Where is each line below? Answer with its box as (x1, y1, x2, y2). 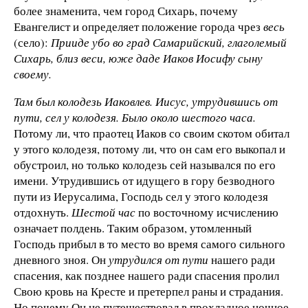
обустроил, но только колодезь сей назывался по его (14, 157, 276, 173)
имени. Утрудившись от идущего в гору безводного (14, 173, 275, 189)
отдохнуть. (14, 204, 71, 221)
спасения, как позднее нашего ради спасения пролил (14, 267, 279, 284)
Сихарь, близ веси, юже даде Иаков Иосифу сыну (14, 50, 263, 67)
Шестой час (71, 204, 135, 221)
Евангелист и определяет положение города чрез (14, 19, 263, 35)
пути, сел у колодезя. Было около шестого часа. (14, 109, 256, 126)
